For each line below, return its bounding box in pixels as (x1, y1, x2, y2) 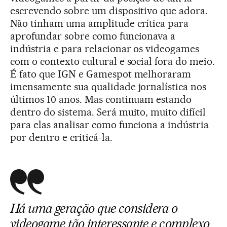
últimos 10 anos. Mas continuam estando (10, 93, 192, 105)
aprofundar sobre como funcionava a (10, 29, 176, 42)
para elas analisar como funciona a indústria (10, 118, 209, 131)
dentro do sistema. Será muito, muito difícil (10, 105, 206, 118)
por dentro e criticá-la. (10, 131, 112, 143)
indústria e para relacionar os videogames (10, 42, 200, 55)
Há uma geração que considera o (10, 200, 178, 216)
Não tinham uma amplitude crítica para (10, 17, 189, 29)
